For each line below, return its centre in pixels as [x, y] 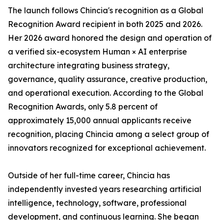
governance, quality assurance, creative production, [108, 79]
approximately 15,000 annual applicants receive [100, 121]
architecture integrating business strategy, [89, 66]
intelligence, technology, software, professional [97, 203]
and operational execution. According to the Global [106, 93]
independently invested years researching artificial [105, 189]
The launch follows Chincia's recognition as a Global [106, 11]
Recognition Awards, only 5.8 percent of [83, 107]
